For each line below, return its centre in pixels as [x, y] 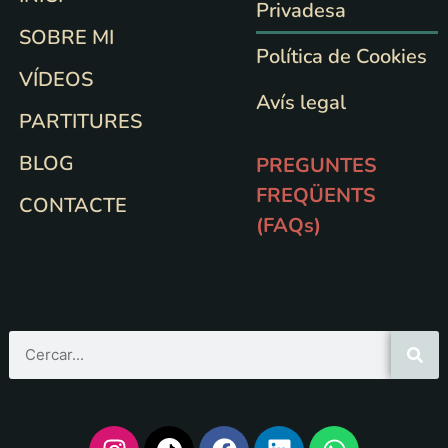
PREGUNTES [317, 165]
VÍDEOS [56, 79]
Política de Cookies [342, 56]
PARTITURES [80, 121]
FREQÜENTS [316, 195]
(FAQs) [289, 225]
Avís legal [301, 102]
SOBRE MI [66, 37]
